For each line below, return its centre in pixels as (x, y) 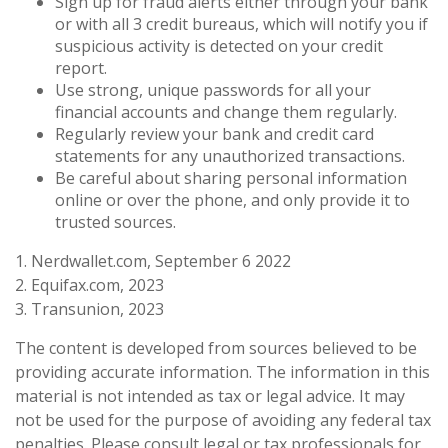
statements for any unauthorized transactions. (230, 155)
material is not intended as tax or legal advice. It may (210, 395)
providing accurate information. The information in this (222, 371)
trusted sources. (115, 221)
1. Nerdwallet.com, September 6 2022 (153, 260)
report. (81, 67)
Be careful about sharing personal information (231, 177)
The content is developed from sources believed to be (216, 347)
